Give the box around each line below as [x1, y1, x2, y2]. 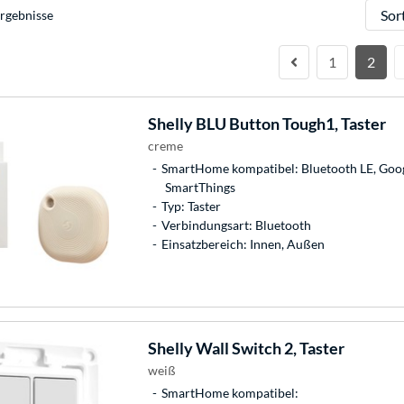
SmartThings [164, 179, 235, 195]
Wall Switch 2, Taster [192, 337, 344, 358]
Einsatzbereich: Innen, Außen [161, 235, 325, 252]
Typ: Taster [161, 197, 221, 214]
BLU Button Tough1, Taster [192, 113, 386, 133]
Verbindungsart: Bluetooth [161, 216, 311, 233]
